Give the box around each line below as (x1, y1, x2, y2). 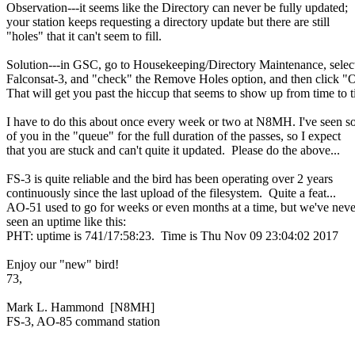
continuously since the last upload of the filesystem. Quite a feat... (6, 185, 336, 200)
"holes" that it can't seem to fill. (6, 29, 162, 43)
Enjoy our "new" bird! (6, 257, 119, 271)
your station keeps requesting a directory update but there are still (6, 14, 330, 29)
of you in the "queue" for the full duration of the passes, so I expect (6, 128, 341, 143)
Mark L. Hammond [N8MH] (6, 300, 155, 314)
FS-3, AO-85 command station (6, 314, 160, 328)
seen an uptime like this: (6, 214, 126, 228)
